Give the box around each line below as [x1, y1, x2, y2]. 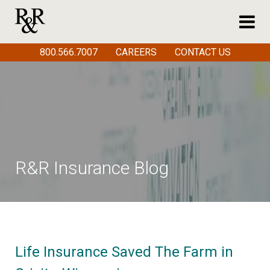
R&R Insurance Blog [15, 157, 169, 178]
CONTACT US [174, 46, 231, 58]
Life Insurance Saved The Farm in [15, 243, 233, 260]
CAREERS [115, 46, 157, 58]
